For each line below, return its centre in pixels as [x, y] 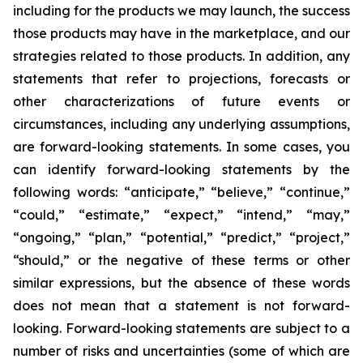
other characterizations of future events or [181, 101]
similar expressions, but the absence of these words [181, 283]
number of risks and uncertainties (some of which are [181, 351]
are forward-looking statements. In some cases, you [181, 147]
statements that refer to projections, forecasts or [181, 79]
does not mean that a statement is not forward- [181, 305]
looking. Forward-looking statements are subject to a [181, 328]
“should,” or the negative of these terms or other [181, 260]
